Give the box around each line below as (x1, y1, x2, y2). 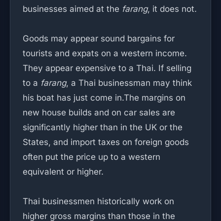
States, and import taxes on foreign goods (23, 137, 189, 147)
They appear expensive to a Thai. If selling (23, 63, 191, 73)
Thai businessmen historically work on (23, 196, 174, 206)
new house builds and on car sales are (23, 108, 175, 117)
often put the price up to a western (23, 152, 160, 162)
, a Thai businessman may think (66, 78, 192, 88)
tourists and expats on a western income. (23, 48, 187, 58)
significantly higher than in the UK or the (23, 122, 183, 132)
